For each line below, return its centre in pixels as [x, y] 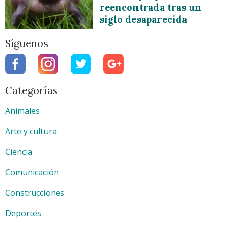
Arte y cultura [31, 132]
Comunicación [32, 173]
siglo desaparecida [144, 20]
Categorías [31, 90]
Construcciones [35, 193]
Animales [22, 111]
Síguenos [27, 43]
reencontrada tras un [151, 8]
